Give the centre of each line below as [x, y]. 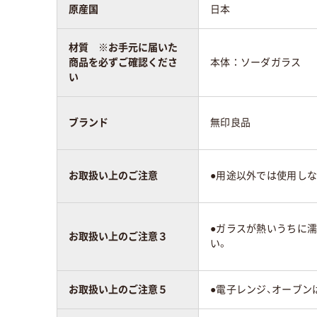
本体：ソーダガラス [256, 63]
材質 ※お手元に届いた [123, 48]
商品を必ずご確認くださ [123, 63]
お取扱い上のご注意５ [118, 290]
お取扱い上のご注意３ [118, 237]
